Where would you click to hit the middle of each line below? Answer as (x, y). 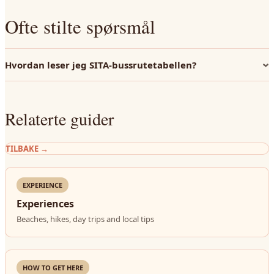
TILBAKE (22, 149)
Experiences (45, 204)
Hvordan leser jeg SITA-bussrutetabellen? (101, 65)
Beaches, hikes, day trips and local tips (85, 219)
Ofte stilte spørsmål (80, 26)
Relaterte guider (59, 119)
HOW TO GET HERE (53, 268)
